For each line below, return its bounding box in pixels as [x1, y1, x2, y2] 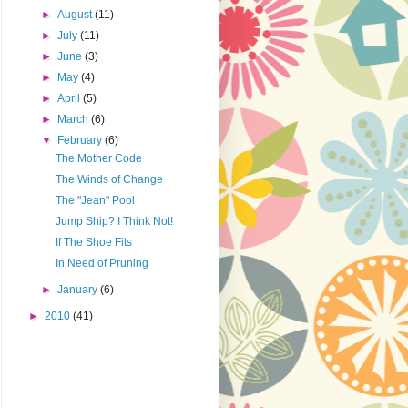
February [57, 134, 106, 148]
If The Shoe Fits [55, 236, 132, 250]
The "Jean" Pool [55, 194, 135, 208]
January [57, 283, 101, 297]
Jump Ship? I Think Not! [55, 215, 173, 229]
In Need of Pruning [55, 257, 148, 270]
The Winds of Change [55, 173, 163, 187]
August [57, 8, 96, 22]
